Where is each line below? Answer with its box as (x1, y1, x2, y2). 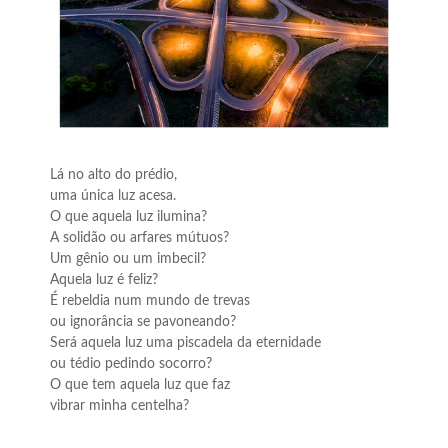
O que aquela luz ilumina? (50, 209, 207, 224)
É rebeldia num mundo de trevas (50, 293, 250, 308)
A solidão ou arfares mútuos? (50, 230, 229, 245)
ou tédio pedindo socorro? (50, 356, 212, 371)
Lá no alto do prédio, (50, 167, 177, 182)
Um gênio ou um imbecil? (50, 251, 206, 266)
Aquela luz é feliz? (50, 272, 158, 287)
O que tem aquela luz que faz (50, 377, 230, 392)
